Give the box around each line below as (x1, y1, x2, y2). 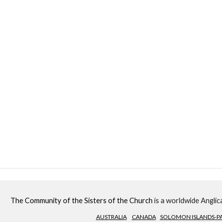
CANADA (131, 213, 156, 221)
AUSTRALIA (96, 213, 127, 221)
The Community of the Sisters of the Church (10, 196, 153, 205)
